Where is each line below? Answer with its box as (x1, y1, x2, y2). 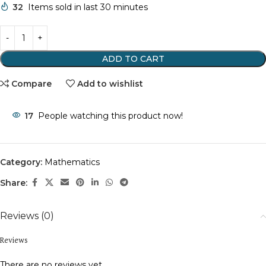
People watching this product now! (38, 110, 183, 121)
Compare (11, 78, 52, 89)
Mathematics (45, 157, 100, 167)
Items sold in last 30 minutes (28, 2, 148, 12)
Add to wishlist (77, 78, 144, 89)
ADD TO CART (102, 53, 164, 64)
